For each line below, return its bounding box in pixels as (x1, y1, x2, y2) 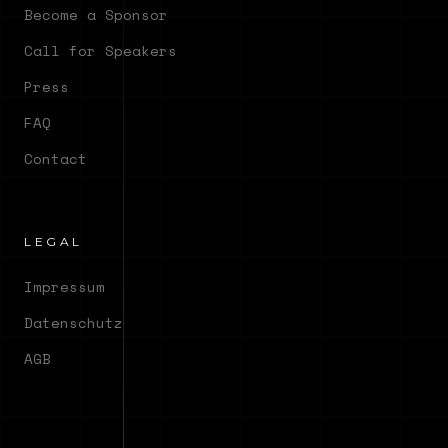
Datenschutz (24, 311, 123, 333)
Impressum (24, 275, 105, 297)
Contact (24, 147, 87, 169)
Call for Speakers (24, 39, 177, 61)
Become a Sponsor (24, 3, 168, 25)
